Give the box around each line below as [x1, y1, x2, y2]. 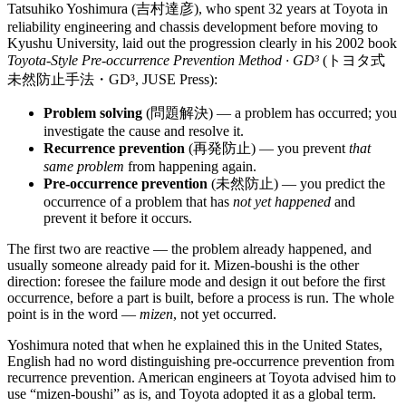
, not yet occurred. [173, 305, 276, 322]
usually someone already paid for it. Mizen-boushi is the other [7, 256, 359, 273]
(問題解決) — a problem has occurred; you [142, 104, 397, 121]
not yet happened [233, 193, 331, 209]
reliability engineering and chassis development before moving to [7, 18, 378, 34]
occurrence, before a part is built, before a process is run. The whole [7, 289, 394, 305]
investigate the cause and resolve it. [43, 122, 244, 139]
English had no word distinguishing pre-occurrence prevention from [7, 353, 394, 369]
